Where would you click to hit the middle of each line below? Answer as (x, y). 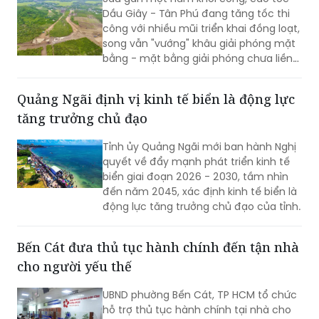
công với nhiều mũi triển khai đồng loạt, (201, 29)
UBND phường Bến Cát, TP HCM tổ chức (200, 295)
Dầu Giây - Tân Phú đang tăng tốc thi (196, 14)
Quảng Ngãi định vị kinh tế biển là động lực (156, 99)
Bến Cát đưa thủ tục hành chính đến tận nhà (158, 247)
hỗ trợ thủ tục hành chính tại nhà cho (197, 310)
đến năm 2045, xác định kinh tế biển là (200, 192)
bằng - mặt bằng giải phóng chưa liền (198, 59)
